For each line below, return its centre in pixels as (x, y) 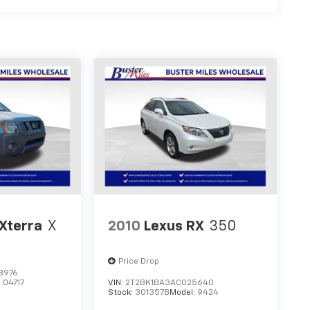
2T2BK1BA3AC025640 (170, 283)
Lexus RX (174, 226)
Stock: (122, 293)
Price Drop (139, 262)
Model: (184, 293)
